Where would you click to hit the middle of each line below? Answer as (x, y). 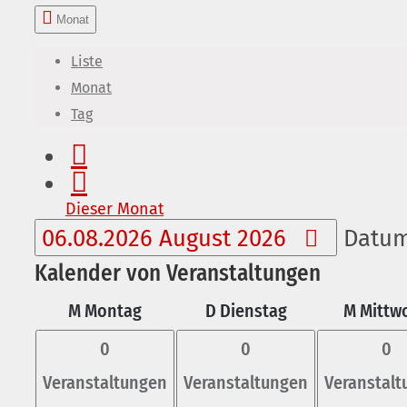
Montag (113, 311)
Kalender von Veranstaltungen (178, 273)
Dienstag (253, 311)
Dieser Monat (115, 209)
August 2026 (226, 238)
